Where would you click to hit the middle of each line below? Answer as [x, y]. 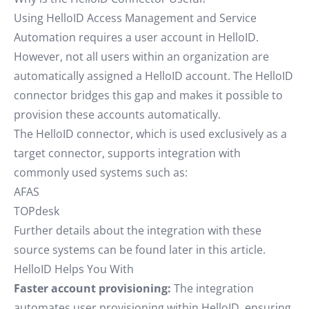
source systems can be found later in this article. [140, 250]
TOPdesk [37, 211]
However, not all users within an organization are [141, 57]
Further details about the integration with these [138, 230]
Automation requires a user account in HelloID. [136, 37]
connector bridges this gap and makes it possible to [148, 95]
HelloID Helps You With [74, 269]
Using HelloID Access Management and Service [135, 18]
